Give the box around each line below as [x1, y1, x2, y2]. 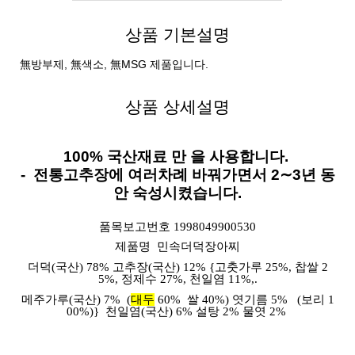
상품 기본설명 [125, 25, 230, 44]
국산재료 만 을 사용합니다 [106, 147, 284, 165]
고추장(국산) [112, 260, 183, 273]
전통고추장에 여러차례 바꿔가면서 [32, 166, 267, 183]
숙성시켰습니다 [132, 184, 238, 201]
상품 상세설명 [125, 97, 230, 116]
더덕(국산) [27, 260, 86, 273]
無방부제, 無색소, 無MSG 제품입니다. [20, 57, 208, 71]
